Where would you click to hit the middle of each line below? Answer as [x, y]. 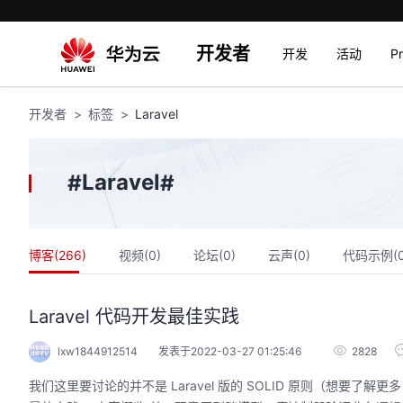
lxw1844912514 [98, 351]
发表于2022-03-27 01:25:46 [230, 351]
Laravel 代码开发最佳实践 [134, 317]
